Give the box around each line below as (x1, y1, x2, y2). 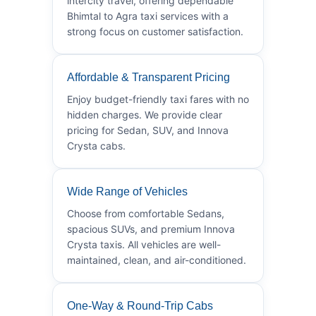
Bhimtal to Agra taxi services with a (67, 9, 229, 22)
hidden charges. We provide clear (67, 108, 222, 121)
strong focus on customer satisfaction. (67, 25, 243, 37)
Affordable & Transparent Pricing (67, 71, 230, 83)
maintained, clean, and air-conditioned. (67, 253, 246, 266)
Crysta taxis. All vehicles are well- (67, 238, 221, 250)
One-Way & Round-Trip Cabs (67, 299, 213, 312)
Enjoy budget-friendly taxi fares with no (67, 92, 249, 105)
